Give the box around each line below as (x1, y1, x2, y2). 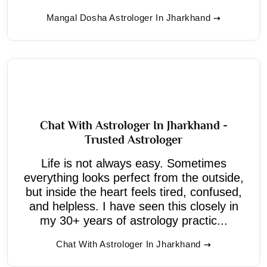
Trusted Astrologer (85, 132, 182, 146)
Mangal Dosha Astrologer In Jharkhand (46, 12, 211, 23)
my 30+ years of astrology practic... (39, 213, 228, 227)
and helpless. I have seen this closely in (29, 199, 238, 213)
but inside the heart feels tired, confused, (25, 185, 242, 198)
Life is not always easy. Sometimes (41, 156, 226, 170)
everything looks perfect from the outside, (23, 170, 244, 184)
